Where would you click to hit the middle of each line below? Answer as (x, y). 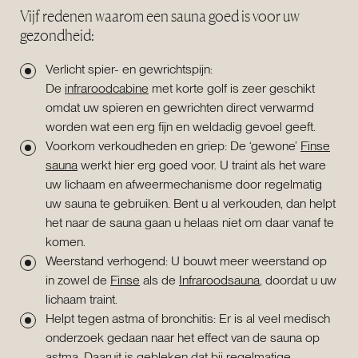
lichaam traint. (82, 299)
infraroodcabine (107, 88)
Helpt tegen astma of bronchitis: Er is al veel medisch (188, 318)
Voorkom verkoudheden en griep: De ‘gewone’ (173, 145)
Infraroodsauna (219, 280)
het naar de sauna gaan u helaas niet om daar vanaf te (190, 222)
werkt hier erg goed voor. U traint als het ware (202, 165)
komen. (66, 241)
